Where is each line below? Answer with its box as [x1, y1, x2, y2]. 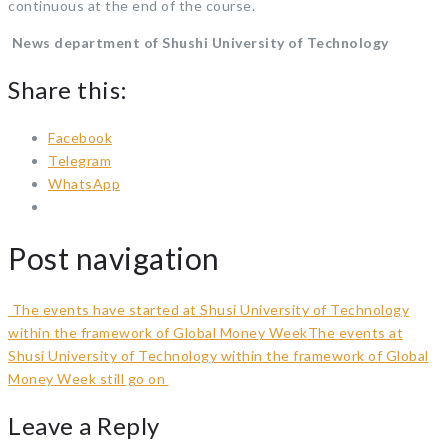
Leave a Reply [8, 410, 160, 440]
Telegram [48, 151, 111, 169]
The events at [307, 323, 403, 341]
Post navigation [8, 239, 220, 276]
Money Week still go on [8, 369, 169, 387]
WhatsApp [48, 174, 120, 192]
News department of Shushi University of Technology [11, 33, 392, 51]
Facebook [48, 128, 112, 146]
